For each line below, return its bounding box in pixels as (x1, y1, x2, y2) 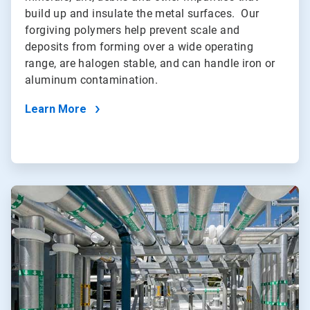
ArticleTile (10, 185, 52, 197)
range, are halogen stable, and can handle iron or (25, 57, 275, 71)
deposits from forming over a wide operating (25, 40, 254, 54)
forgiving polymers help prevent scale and (25, 24, 240, 37)
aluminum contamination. (25, 73, 158, 87)
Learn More (25, 102, 86, 116)
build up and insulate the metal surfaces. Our (25, 7, 259, 21)
